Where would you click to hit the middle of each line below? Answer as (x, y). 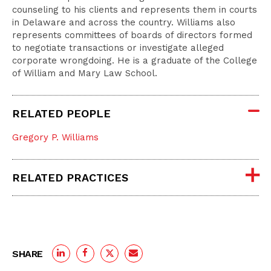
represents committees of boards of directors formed (132, 35)
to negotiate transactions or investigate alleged (118, 48)
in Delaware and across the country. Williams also (124, 22)
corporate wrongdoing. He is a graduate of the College (135, 60)
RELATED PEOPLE (61, 113)
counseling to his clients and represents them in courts (135, 10)
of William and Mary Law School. (85, 73)
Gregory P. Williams (55, 137)
